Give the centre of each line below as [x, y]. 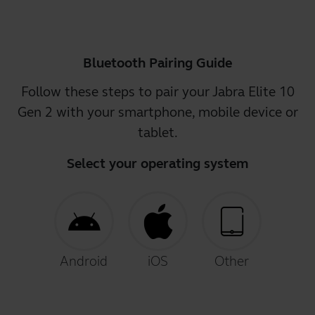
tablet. [157, 133]
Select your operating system [157, 163]
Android [84, 261]
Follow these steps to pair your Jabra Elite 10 [157, 92]
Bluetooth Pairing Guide [157, 63]
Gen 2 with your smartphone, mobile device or [157, 112]
